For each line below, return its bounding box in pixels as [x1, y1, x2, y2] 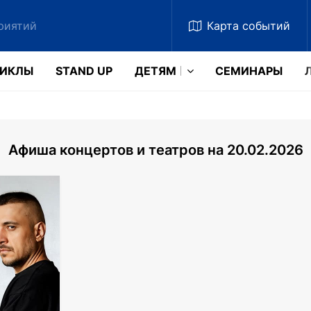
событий [242, 19, 290, 33]
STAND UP [56, 64, 112, 78]
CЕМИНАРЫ [215, 64, 283, 78]
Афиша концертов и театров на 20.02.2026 [8, 142, 303, 158]
